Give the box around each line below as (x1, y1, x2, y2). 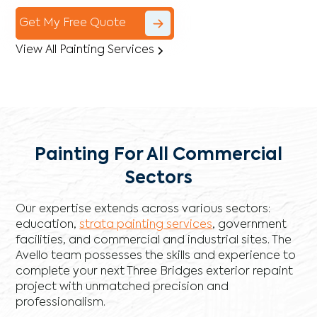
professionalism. (16, 297, 106, 309)
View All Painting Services (16, 45, 155, 57)
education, (16, 219, 80, 231)
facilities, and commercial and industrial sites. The (16, 235, 292, 247)
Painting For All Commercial (35, 146, 282, 164)
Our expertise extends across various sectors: (16, 204, 271, 216)
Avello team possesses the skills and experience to (16, 250, 296, 263)
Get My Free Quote (19, 17, 127, 29)
